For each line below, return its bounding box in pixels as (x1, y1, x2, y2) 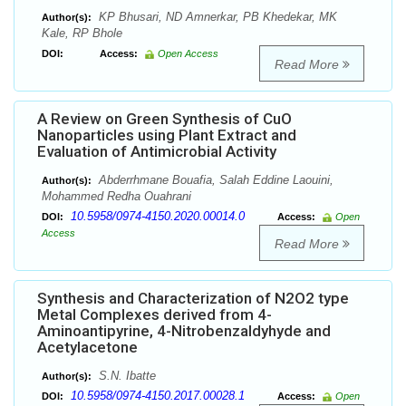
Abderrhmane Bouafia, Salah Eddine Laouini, (95, 173, 333, 188)
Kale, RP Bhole (42, 26, 122, 41)
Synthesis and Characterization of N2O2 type (37, 289, 349, 308)
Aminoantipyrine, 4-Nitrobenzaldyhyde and (37, 322, 331, 341)
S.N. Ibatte (95, 369, 156, 383)
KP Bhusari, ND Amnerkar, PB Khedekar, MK (95, 10, 337, 24)
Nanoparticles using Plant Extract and (37, 126, 296, 145)
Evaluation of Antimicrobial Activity (37, 142, 276, 161)
